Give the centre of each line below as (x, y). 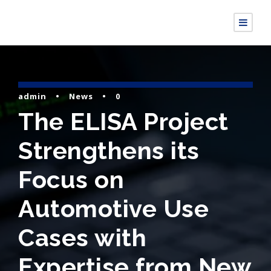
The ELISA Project (123, 121)
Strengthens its (109, 150)
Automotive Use (113, 208)
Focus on (71, 179)
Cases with (82, 237)
